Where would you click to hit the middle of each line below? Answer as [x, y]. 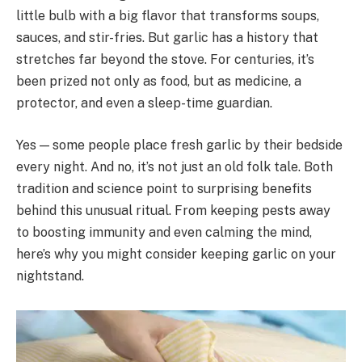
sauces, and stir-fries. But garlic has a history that [167, 38]
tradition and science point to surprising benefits [164, 188]
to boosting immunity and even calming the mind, [164, 232]
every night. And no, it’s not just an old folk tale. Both [175, 166]
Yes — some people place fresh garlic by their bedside [179, 145]
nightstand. [50, 276]
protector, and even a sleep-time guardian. [144, 103]
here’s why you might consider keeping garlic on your [176, 254]
